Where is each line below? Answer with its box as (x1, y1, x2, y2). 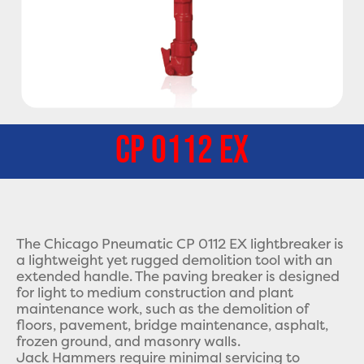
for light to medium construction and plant (16, 284, 293, 301)
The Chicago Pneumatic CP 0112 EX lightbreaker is (16, 236, 344, 253)
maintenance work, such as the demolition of (16, 301, 308, 318)
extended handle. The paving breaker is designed (16, 268, 340, 285)
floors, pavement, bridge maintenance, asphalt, (16, 317, 328, 334)
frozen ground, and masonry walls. (16, 333, 240, 350)
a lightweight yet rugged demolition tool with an (16, 252, 332, 269)
